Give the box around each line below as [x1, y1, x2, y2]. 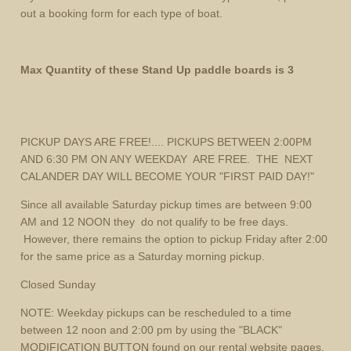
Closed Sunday [20, 278, 96, 291]
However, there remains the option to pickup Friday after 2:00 [20, 233, 328, 245]
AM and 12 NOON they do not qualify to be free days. [20, 215, 289, 228]
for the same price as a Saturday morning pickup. [20, 250, 266, 262]
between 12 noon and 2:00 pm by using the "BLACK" [20, 324, 283, 336]
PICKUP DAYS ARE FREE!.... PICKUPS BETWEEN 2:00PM [20, 136, 313, 148]
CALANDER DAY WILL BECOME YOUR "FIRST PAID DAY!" [20, 170, 315, 183]
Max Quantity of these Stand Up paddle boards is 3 [20, 63, 295, 76]
